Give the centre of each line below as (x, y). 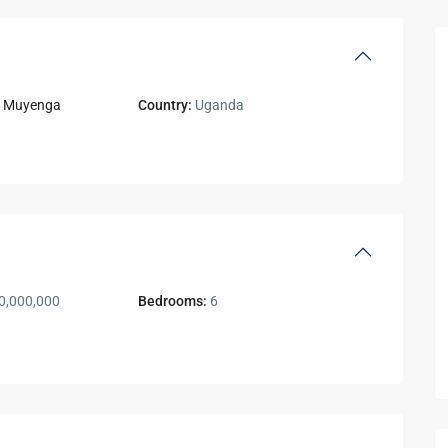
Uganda (218, 105)
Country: (165, 105)
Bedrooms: (173, 301)
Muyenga (31, 105)
